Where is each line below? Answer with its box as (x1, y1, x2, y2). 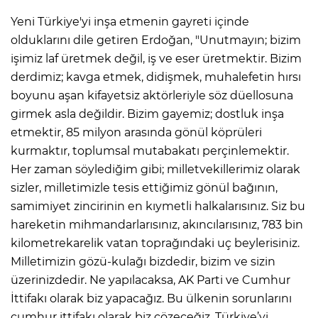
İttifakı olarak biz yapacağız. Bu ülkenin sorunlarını (11, 292, 292, 306)
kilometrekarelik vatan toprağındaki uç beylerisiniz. (11, 236, 300, 251)
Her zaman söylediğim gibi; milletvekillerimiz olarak (11, 163, 300, 177)
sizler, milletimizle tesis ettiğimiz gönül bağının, (11, 181, 278, 195)
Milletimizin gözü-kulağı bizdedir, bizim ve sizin (11, 255, 275, 269)
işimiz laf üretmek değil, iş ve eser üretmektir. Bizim (11, 52, 302, 66)
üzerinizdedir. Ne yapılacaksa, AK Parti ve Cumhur (11, 273, 290, 287)
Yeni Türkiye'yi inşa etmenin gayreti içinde (11, 15, 249, 29)
